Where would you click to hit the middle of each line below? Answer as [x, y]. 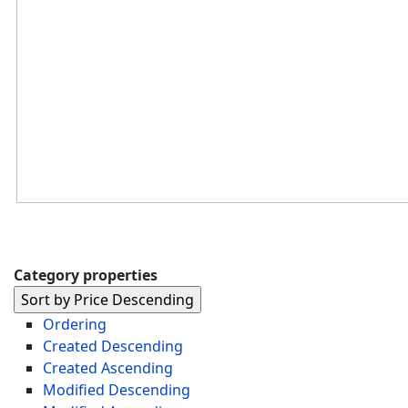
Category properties [86, 275]
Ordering [75, 324]
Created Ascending [108, 368]
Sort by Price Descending [107, 300]
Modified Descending [117, 390]
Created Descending [113, 346]
